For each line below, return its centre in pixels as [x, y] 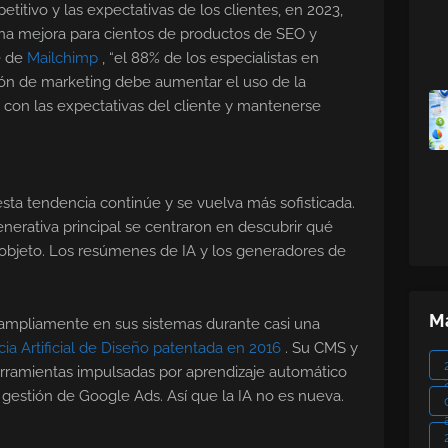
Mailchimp [64, 58]
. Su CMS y [321, 348]
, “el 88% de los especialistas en [210, 58]
